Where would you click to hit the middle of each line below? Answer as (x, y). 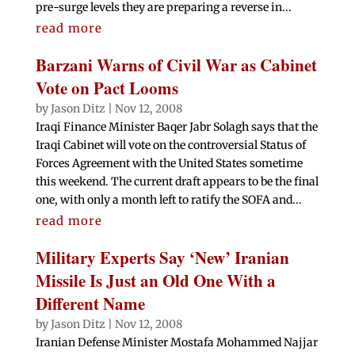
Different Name (90, 304)
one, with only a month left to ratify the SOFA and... (168, 200)
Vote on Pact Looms (107, 88)
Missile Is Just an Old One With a (155, 281)
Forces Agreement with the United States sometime (169, 164)
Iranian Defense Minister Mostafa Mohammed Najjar (176, 343)
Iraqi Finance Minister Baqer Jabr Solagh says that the (176, 127)
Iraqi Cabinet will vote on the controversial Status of (170, 145)
